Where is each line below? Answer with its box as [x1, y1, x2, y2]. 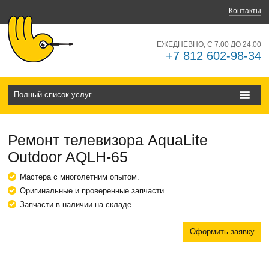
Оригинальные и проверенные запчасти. [20, 186, 167, 195]
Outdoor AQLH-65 [8, 148, 128, 165]
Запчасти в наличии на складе [20, 200, 132, 209]
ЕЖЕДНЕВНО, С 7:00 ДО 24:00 [156, 40, 261, 49]
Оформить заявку [189, 227, 255, 236]
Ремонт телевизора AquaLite [8, 131, 208, 148]
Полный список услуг [14, 90, 92, 99]
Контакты [228, 7, 261, 15]
